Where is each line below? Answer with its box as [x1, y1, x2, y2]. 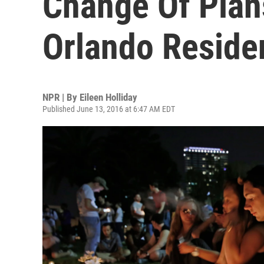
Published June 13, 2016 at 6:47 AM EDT [42, 104, 175, 114]
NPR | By [42, 91, 80, 103]
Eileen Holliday [80, 91, 137, 103]
